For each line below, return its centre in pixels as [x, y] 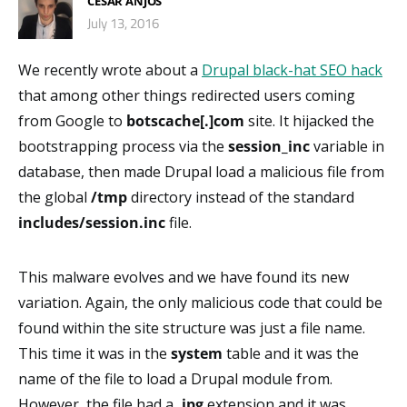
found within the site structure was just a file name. [192, 328]
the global [55, 198]
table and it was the [291, 354]
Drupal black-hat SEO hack [292, 70]
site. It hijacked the [309, 121]
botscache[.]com [185, 121]
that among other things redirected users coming [187, 96]
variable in [347, 147]
